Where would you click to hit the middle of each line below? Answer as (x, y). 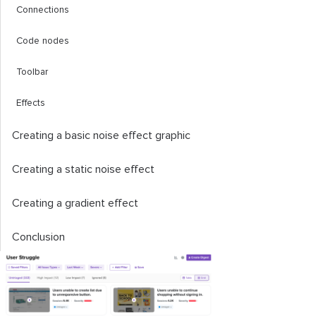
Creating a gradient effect (75, 203)
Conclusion (38, 237)
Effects (31, 103)
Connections (43, 10)
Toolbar (32, 72)
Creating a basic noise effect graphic (101, 135)
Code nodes (43, 41)
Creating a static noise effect (83, 169)
